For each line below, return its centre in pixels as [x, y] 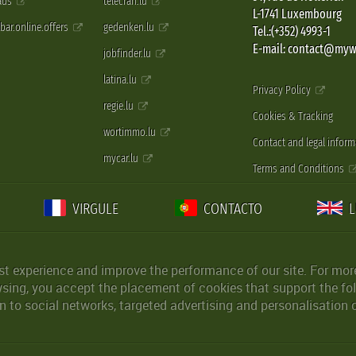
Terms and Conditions [299, 169]
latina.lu [122, 80]
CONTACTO [233, 209]
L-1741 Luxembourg [297, 14]
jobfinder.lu [129, 54]
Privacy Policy [282, 91]
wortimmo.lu [131, 133]
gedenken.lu [130, 28]
